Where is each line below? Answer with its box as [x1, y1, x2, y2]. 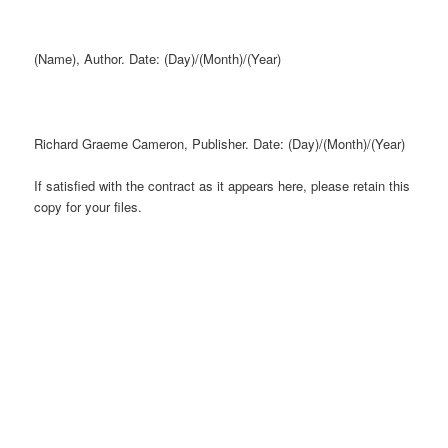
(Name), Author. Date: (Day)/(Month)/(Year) [34, 49, 282, 69]
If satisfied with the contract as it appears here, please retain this [34, 175, 411, 195]
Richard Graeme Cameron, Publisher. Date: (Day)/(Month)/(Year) [34, 133, 406, 153]
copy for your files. [34, 196, 143, 216]
